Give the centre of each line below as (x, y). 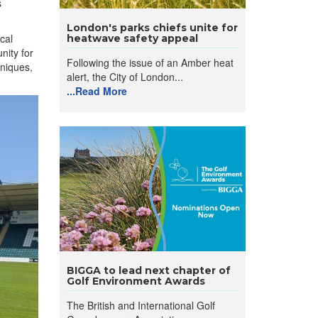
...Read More (97, 91)
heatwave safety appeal (132, 38)
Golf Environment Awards (136, 281)
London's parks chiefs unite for (152, 28)
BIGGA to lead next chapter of (148, 270)
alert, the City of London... (125, 77)
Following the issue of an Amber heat (150, 62)
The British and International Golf (141, 305)
